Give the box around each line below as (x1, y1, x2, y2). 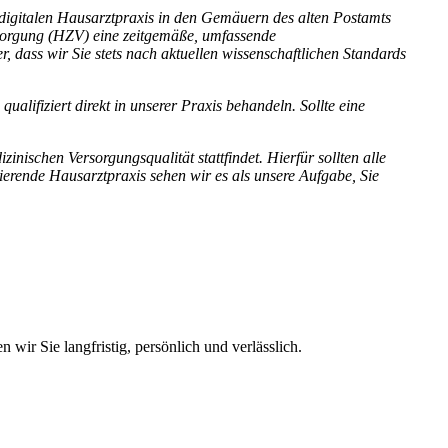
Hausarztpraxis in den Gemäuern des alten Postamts (57, 9, 391, 27)
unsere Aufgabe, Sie (254, 167, 379, 185)
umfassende (202, 27, 276, 45)
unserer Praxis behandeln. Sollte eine (130, 97, 365, 115)
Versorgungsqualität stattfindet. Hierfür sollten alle (68, 149, 386, 167)
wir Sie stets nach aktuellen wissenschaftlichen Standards (47, 45, 406, 63)
